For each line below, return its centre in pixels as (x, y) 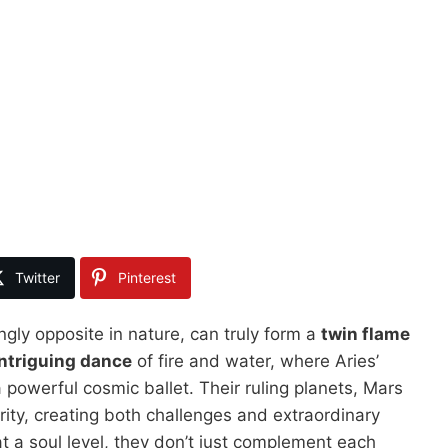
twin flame (365, 333)
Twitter (38, 277)
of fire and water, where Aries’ (255, 360)
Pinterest (147, 277)
